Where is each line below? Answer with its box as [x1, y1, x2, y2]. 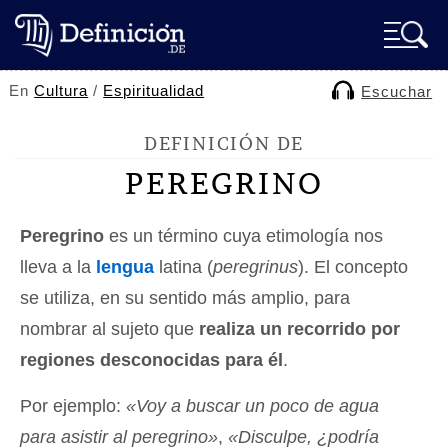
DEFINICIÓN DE [143, 132, 305, 155]
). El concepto [298, 257, 408, 277]
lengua [96, 257, 154, 277]
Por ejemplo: [20, 396, 126, 416]
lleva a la [20, 257, 96, 277]
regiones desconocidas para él [20, 350, 283, 370]
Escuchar [361, 83, 433, 100]
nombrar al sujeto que [20, 319, 199, 339]
